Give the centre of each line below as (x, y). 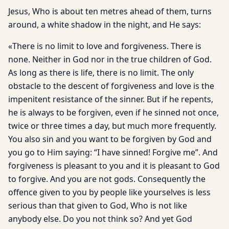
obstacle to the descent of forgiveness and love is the (111, 86)
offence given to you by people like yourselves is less (109, 192)
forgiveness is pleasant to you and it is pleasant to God (114, 166)
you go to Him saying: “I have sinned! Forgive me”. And (113, 152)
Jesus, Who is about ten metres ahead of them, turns (110, 11)
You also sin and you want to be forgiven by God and (110, 139)
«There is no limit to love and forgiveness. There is (105, 46)
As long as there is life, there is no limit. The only (101, 73)
